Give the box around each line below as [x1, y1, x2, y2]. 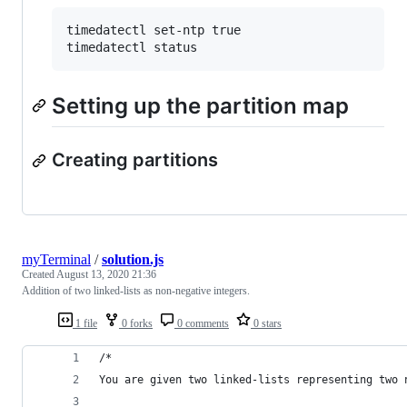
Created [22, 268, 56, 282]
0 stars [251, 317, 282, 331]
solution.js [102, 252, 164, 268]
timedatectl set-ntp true [66, 23, 241, 38]
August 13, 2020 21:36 [56, 268, 156, 282]
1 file [73, 317, 97, 331]
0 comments [174, 317, 229, 331]
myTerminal [22, 252, 91, 268]
